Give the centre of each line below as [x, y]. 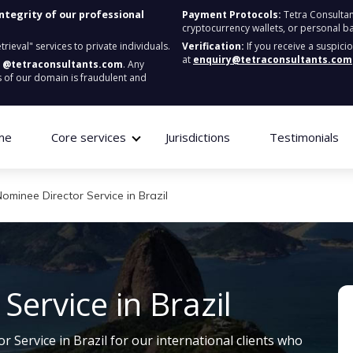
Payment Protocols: [232, 15]
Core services [88, 137]
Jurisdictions [197, 137]
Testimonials [304, 137]
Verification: [213, 46]
